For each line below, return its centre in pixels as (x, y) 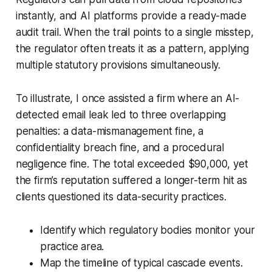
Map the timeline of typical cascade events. (141, 263)
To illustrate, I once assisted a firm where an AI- (127, 98)
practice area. (72, 246)
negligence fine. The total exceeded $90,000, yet (132, 164)
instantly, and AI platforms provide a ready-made (131, 15)
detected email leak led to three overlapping (121, 114)
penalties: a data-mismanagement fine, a (110, 131)
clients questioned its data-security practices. (121, 196)
